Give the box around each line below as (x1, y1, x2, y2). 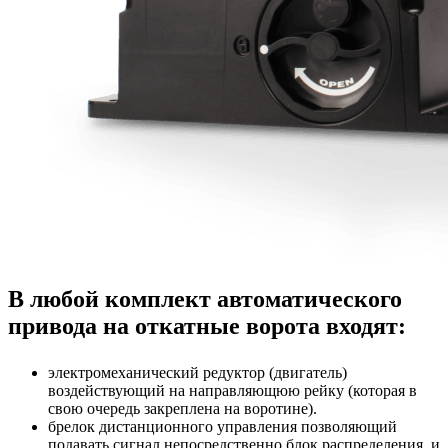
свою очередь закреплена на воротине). (48, 400, 317, 418)
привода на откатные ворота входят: (8, 313, 406, 340)
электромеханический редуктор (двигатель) (48, 364, 347, 382)
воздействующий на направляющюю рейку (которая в (48, 382, 417, 400)
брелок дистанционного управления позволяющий (48, 418, 397, 436)
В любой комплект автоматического (8, 286, 402, 313)
